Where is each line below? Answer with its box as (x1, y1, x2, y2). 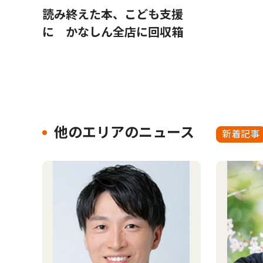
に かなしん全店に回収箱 (42, 25, 183, 39)
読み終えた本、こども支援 (42, 7, 183, 22)
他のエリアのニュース (54, 124, 194, 141)
